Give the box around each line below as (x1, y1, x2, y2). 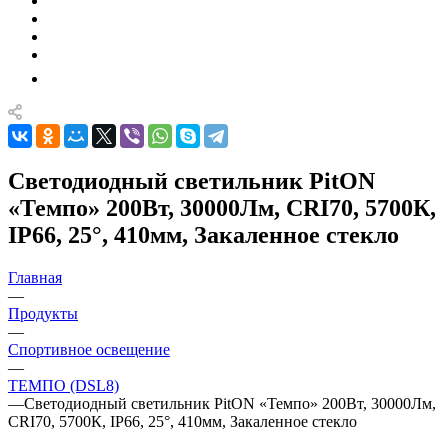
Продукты (8, 304, 78, 322)
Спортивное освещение (8, 340, 170, 358)
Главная (8, 268, 62, 286)
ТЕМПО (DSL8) (8, 376, 119, 394)
